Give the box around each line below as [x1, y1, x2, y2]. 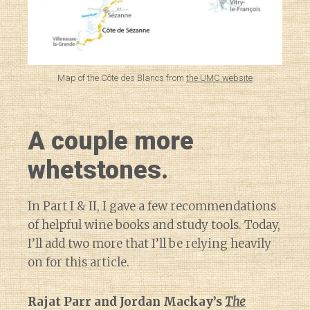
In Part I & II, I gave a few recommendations [28, 198, 276, 214]
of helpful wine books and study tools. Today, [28, 217, 280, 232]
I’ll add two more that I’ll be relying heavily [28, 235, 271, 251]
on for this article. [28, 254, 129, 270]
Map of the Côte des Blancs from [57, 72, 186, 83]
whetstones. [28, 155, 168, 185]
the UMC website [186, 72, 253, 83]
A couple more [28, 126, 194, 156]
